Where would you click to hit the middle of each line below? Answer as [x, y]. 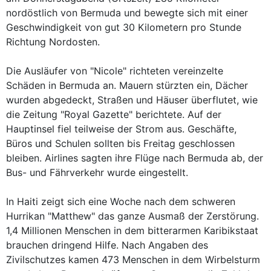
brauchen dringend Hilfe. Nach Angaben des [107, 245]
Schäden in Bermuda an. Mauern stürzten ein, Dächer [127, 85]
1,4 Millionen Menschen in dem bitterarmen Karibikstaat [132, 230]
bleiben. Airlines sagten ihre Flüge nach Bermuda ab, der [135, 158]
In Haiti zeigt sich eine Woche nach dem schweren [121, 201]
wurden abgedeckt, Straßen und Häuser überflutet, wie [132, 100]
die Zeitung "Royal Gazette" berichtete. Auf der [114, 114]
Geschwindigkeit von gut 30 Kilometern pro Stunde [124, 27]
